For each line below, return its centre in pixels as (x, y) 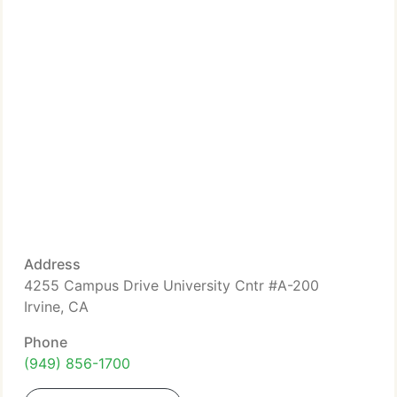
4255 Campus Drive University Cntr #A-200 (171, 285)
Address (52, 264)
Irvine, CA (56, 307)
